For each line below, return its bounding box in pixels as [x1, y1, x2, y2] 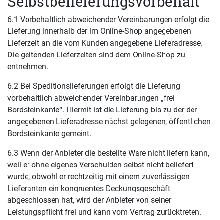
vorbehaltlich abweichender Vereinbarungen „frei [7, 93, 175, 103]
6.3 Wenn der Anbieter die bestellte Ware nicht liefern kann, [7, 148, 209, 158]
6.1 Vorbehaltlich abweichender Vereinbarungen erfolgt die [7, 15, 209, 24]
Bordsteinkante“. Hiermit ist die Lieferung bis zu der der [7, 105, 197, 114]
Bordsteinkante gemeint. [7, 129, 91, 138]
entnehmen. [7, 62, 48, 71]
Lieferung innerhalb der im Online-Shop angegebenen [7, 27, 191, 36]
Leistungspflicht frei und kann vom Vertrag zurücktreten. [7, 207, 201, 217]
